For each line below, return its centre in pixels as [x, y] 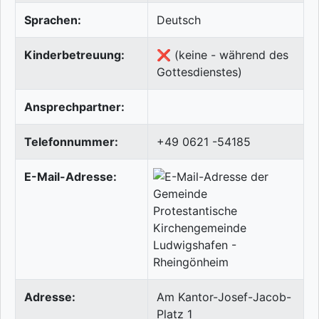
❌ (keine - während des [223, 55]
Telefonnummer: [71, 142]
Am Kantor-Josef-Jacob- [224, 297]
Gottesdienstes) [199, 72]
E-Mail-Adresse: [70, 177]
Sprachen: [53, 20]
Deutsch [179, 20]
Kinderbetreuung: [74, 55]
